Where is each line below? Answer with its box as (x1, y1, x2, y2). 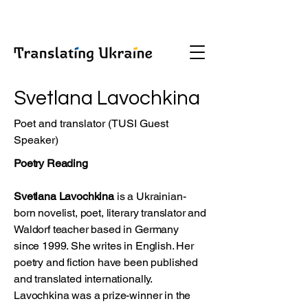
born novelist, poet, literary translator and (14, 206, 206, 219)
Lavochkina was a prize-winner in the (14, 289, 191, 302)
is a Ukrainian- (113, 190, 186, 203)
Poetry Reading (14, 157, 88, 170)
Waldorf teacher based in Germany (14, 223, 179, 236)
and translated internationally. (14, 272, 153, 285)
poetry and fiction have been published (14, 256, 198, 269)
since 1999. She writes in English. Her (14, 239, 194, 252)
